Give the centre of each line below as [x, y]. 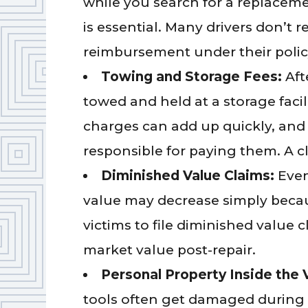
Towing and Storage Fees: [194, 76]
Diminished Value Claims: [190, 175]
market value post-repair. [170, 250]
